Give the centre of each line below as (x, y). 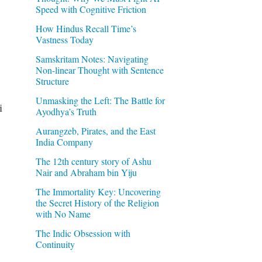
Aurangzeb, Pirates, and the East (95, 130)
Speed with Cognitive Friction (91, 9)
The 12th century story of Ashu (93, 161)
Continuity (55, 244)
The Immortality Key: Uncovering (98, 191)
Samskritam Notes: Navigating (92, 58)
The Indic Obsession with (83, 233)
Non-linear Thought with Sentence (99, 70)
